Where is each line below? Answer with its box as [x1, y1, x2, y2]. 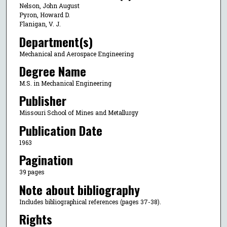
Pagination [19, 150, 73, 169]
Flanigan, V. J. [19, 20, 61, 28]
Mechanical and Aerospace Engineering [19, 49, 134, 58]
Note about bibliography [19, 180, 140, 199]
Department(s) [19, 32, 93, 51]
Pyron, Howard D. [19, 11, 70, 19]
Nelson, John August [19, 2, 80, 10]
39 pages [19, 168, 45, 176]
